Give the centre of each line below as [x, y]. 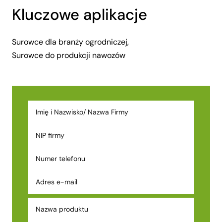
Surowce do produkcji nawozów [69, 55]
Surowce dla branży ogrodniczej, [70, 42]
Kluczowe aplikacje [80, 15]
